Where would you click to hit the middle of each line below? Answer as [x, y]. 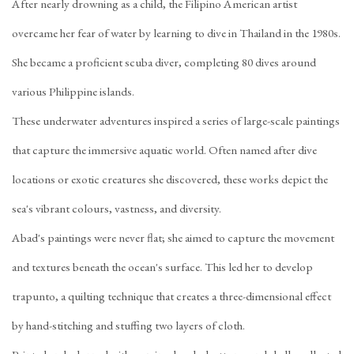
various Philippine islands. [73, 92]
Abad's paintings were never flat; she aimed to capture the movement [173, 238]
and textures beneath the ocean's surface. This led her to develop [162, 267]
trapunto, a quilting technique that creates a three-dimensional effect [171, 296]
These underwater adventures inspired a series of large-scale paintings [176, 121]
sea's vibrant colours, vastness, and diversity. [117, 209]
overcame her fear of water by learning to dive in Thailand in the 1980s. [176, 33]
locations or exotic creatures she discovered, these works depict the [170, 179]
